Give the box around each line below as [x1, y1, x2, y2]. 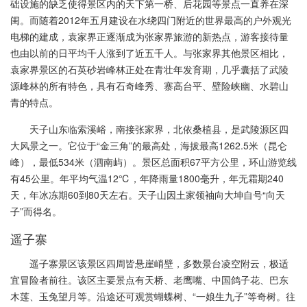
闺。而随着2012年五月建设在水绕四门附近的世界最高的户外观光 [10, 12, 291, 27]
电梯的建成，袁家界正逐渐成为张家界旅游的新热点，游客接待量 [10, 29, 288, 43]
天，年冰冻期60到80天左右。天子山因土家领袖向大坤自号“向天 [10, 187, 285, 201]
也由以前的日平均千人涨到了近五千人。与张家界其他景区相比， [10, 45, 288, 60]
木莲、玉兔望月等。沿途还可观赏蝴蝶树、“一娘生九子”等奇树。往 [10, 288, 295, 303]
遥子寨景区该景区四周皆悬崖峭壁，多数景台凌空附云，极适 [29, 256, 288, 270]
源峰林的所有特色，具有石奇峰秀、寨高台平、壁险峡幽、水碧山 [10, 78, 288, 93]
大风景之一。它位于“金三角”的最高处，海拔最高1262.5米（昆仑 [10, 138, 287, 152]
